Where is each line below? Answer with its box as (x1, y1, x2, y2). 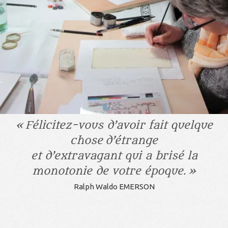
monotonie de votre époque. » (32, 164, 196, 178)
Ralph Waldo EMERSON (73, 182, 155, 191)
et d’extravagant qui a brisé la (31, 149, 197, 162)
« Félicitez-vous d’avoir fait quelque (15, 119, 213, 132)
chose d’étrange (70, 134, 158, 147)
